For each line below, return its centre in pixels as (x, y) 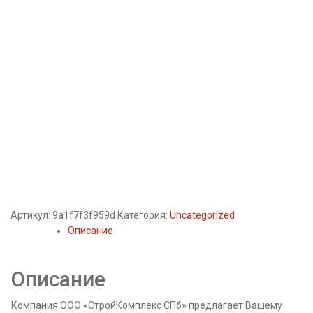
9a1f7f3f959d (84, 215)
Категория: (144, 215)
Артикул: (31, 215)
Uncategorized (202, 215)
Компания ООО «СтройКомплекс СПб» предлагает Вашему (147, 305)
